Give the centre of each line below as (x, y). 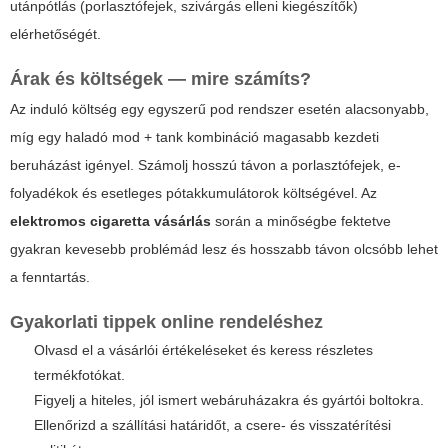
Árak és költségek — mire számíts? (160, 79)
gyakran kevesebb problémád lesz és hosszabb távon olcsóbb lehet (224, 249)
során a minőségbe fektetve (301, 221)
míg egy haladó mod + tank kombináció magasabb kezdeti (194, 137)
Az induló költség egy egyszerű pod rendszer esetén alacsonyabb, (219, 109)
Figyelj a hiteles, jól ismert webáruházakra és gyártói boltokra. (229, 400)
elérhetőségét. (55, 34)
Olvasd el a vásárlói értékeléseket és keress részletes (203, 350)
